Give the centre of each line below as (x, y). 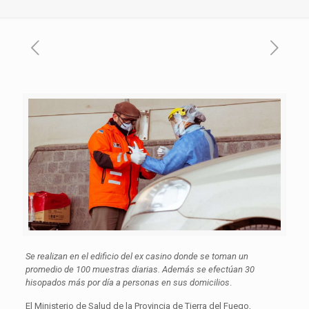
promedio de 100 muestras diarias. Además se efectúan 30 (140, 269)
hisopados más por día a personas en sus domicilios (127, 282)
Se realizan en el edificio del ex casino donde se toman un (137, 256)
